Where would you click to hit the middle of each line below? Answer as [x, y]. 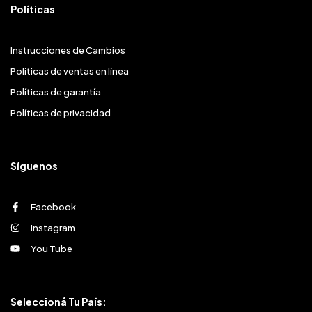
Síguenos [34, 166]
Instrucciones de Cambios [68, 50]
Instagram [53, 228]
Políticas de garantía [56, 92]
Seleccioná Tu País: [58, 302]
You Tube [52, 249]
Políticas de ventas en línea [70, 71]
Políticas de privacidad [61, 113]
